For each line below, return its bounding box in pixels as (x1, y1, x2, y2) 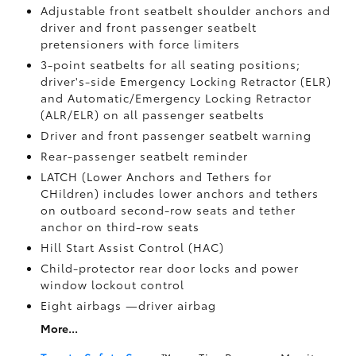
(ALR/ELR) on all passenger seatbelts (40, 106, 265, 122)
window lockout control (40, 277, 184, 292)
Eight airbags (40, 297, 126, 313)
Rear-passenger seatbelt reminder (40, 148, 248, 164)
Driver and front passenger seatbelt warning (40, 127, 311, 143)
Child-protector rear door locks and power (40, 260, 299, 276)
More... (40, 320, 78, 336)
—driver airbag (125, 297, 216, 313)
